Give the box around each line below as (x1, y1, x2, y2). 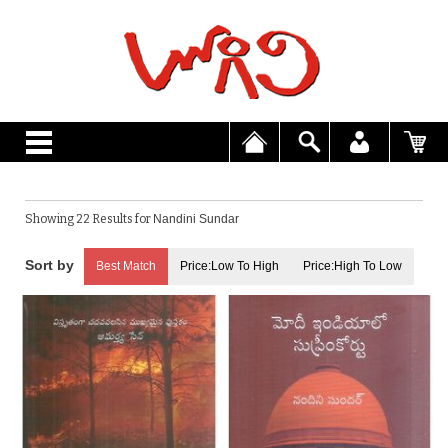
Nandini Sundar (153, 212, 239, 226)
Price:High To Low (303, 259, 402, 273)
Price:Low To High (180, 259, 279, 273)
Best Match (96, 259, 156, 273)
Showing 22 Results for (25, 212, 153, 226)
